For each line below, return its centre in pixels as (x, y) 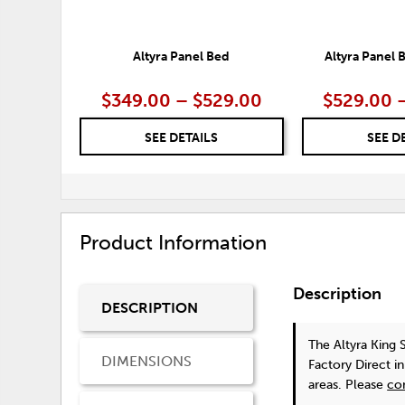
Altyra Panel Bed (182, 56)
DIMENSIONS (147, 362)
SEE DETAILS (182, 137)
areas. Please (348, 385)
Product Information (174, 242)
